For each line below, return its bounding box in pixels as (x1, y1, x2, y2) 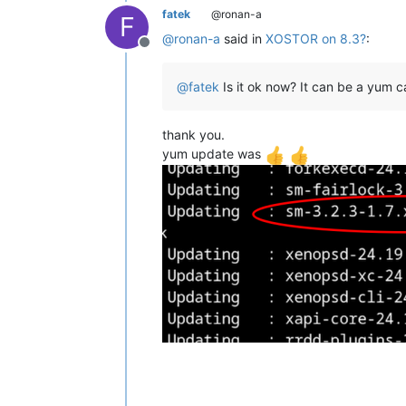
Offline (143, 42, 188, 61)
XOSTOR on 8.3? (266, 30, 366, 46)
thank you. (162, 126, 225, 142)
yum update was (162, 145, 265, 161)
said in (220, 30, 266, 46)
